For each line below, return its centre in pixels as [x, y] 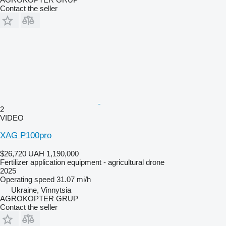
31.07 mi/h [74, 179]
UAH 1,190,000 [53, 153]
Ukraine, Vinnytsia [41, 190]
